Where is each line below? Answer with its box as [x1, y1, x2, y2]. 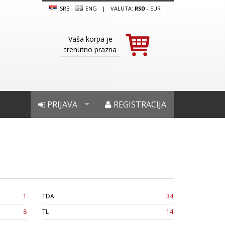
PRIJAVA [45, 99, 77, 110]
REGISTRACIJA [111, 99, 166, 110]
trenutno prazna [64, 45, 117, 54]
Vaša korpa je [68, 34, 113, 44]
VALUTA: [110, 5, 135, 12]
